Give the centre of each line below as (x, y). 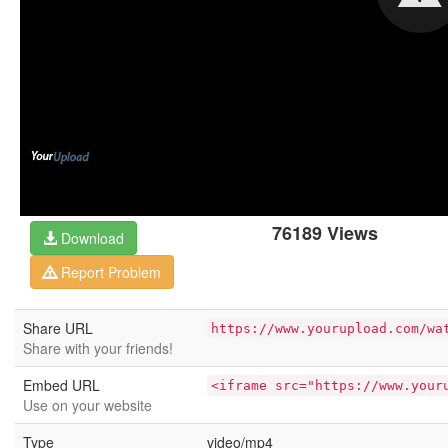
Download (90, 238)
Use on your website (87, 405)
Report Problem (109, 272)
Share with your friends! (98, 348)
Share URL (58, 328)
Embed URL (61, 385)
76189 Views (325, 233)
